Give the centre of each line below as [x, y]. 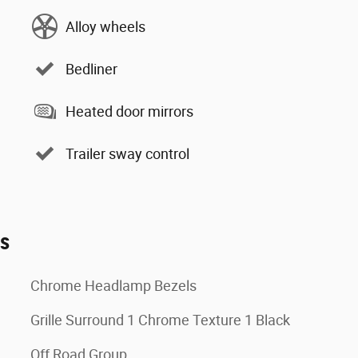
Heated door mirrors [129, 111]
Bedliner [91, 69]
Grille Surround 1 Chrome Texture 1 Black [160, 320]
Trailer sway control [127, 153]
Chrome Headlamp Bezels [113, 286]
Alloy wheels [105, 26]
